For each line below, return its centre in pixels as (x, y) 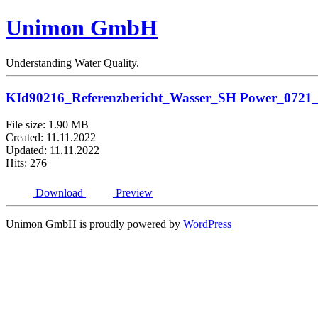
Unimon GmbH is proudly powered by (94, 224)
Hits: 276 (26, 163)
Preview (134, 193)
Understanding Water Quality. (72, 62)
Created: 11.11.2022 (51, 138)
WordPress (207, 224)
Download (59, 193)
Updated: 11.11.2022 (53, 150)
